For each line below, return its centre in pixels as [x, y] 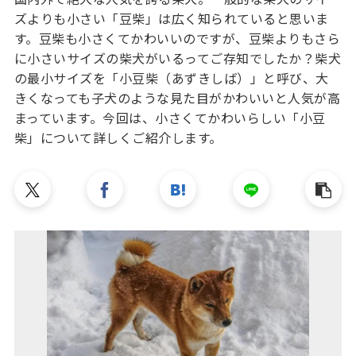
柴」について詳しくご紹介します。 [118, 138]
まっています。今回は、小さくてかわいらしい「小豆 [170, 118]
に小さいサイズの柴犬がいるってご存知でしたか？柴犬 [178, 58]
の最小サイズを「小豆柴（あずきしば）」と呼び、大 [171, 78]
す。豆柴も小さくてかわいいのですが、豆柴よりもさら [177, 39]
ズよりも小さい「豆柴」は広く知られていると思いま [171, 19]
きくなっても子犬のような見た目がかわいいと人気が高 [177, 98]
